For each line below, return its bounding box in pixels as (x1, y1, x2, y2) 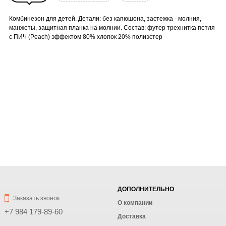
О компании (118, 199, 152, 206)
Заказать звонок (12, 195, 60, 202)
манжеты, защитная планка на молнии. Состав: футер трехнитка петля (9, 24, 215, 32)
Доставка (118, 213, 146, 220)
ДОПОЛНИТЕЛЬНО (118, 186, 174, 193)
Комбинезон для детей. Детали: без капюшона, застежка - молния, (9, 15, 201, 23)
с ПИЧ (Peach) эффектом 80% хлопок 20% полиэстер (9, 33, 162, 41)
